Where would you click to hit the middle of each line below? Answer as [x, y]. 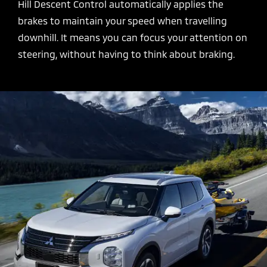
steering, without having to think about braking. [126, 54]
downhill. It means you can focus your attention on [133, 38]
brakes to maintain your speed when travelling [122, 21]
